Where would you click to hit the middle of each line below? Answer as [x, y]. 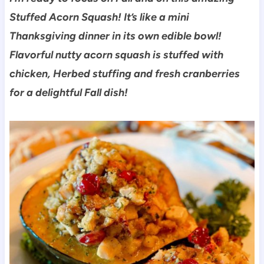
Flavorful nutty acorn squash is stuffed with [116, 55]
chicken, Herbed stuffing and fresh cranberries [124, 73]
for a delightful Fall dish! [68, 92]
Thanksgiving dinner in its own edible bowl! [115, 36]
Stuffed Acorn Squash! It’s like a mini [99, 17]
